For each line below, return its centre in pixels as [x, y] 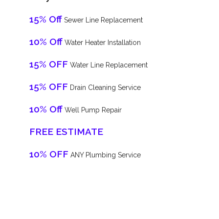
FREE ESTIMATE [66, 132]
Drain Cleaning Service [105, 88]
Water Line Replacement [108, 65]
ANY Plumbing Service [105, 155]
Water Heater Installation [102, 43]
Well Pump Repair [92, 110]
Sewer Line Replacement [103, 20]
